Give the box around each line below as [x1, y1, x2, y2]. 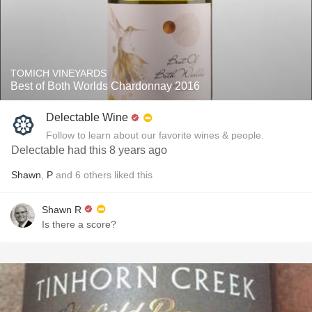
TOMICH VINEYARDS [10, 68, 107, 79]
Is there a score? [42, 219, 116, 230]
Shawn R [42, 204, 81, 215]
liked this [111, 169, 153, 180]
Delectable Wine [46, 111, 128, 123]
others [84, 169, 111, 180]
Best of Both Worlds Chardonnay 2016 [10, 80, 200, 92]
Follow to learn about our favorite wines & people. [46, 130, 264, 141]
